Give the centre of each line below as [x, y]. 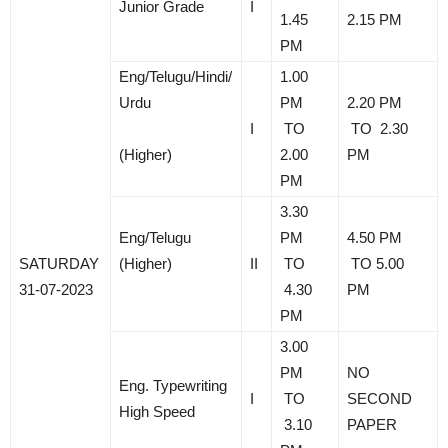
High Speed [157, 411]
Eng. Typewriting [173, 385]
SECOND [379, 398]
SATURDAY [59, 263]
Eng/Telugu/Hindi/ [175, 76]
